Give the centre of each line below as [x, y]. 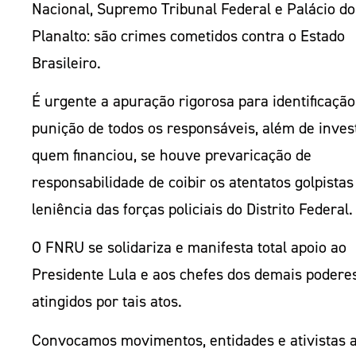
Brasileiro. [66, 62]
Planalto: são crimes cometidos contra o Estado [188, 35]
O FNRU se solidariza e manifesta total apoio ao [189, 248]
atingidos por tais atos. [109, 302]
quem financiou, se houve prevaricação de [172, 155]
